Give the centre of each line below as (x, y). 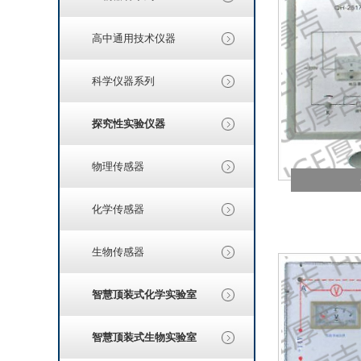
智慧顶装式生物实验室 (144, 337)
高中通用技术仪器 (134, 38)
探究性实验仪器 (129, 124)
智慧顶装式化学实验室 (144, 295)
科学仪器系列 (123, 81)
